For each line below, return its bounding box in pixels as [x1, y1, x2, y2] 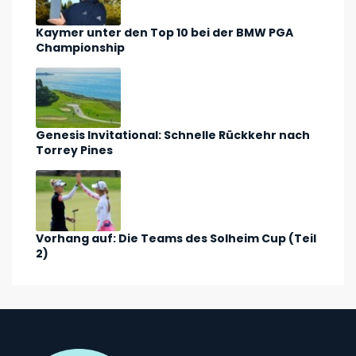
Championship [36, 40, 125, 56]
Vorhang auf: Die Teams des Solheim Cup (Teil [36, 230, 316, 246]
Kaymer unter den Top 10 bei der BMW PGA [36, 25, 293, 41]
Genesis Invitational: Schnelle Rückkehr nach [36, 127, 310, 144]
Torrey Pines [36, 142, 113, 159]
